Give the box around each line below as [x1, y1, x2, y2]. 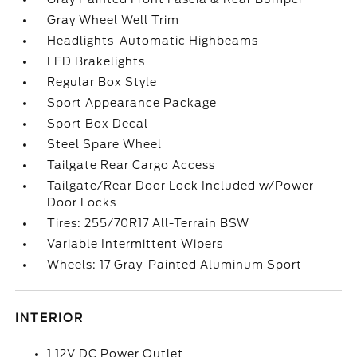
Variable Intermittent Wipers [47, 237, 224, 250]
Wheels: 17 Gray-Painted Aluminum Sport [47, 258, 303, 271]
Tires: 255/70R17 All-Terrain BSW [47, 217, 250, 229]
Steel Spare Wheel [47, 138, 163, 151]
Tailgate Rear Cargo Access [47, 159, 216, 171]
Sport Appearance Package [47, 96, 218, 109]
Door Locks [47, 196, 117, 209]
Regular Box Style [47, 76, 158, 88]
